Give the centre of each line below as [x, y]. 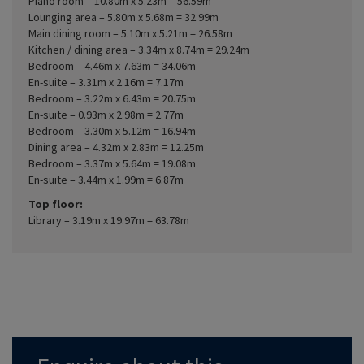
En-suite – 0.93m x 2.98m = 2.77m [106, 114]
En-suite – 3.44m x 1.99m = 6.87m [106, 179]
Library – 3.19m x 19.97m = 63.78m [109, 220]
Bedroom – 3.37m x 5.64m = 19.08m [112, 163]
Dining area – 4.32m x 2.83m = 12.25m [116, 147]
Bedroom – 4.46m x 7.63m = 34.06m [112, 65]
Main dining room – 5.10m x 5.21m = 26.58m [130, 33]
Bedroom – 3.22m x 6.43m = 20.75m [112, 98]
